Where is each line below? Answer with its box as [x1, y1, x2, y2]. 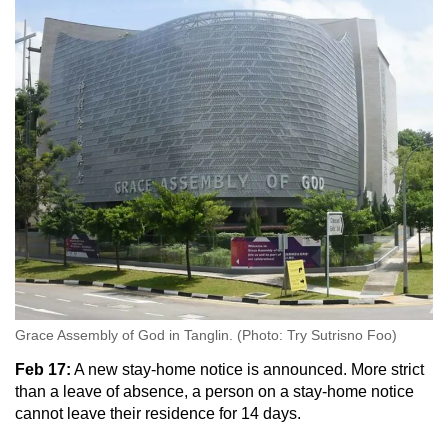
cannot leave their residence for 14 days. [15, 404, 301, 422]
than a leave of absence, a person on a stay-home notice [15, 382, 414, 400]
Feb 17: [15, 360, 71, 378]
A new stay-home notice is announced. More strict [71, 360, 424, 378]
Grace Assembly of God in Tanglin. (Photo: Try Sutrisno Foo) [15, 326, 397, 343]
